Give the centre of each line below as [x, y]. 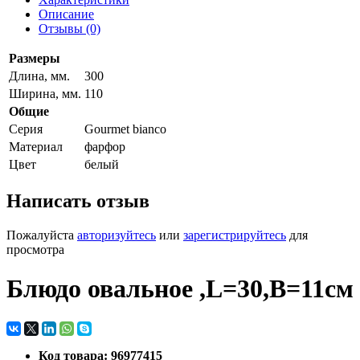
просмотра [35, 249]
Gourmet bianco [125, 129]
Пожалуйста [42, 235]
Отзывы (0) [70, 29]
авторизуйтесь [117, 235]
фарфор [105, 147]
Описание [66, 14]
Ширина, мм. [45, 94]
